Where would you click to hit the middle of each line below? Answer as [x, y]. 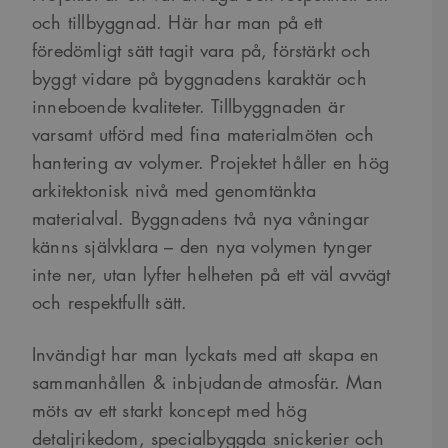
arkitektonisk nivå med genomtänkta [174, 190]
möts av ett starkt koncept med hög [169, 410]
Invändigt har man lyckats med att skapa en [206, 354]
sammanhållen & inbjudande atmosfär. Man [207, 382]
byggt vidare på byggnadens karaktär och [199, 78]
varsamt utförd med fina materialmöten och [203, 134]
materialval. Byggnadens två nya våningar [201, 218]
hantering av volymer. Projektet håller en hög [211, 162]
